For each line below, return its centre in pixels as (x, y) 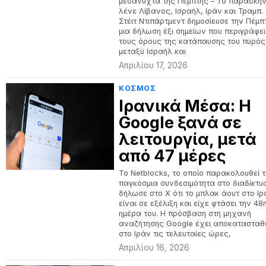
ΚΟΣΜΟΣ (137, 88)
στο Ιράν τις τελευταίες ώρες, (175, 234)
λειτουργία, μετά (188, 139)
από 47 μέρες (173, 156)
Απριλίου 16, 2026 (154, 248)
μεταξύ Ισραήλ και (153, 51)
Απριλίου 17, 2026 (153, 65)
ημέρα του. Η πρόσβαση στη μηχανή (185, 213)
